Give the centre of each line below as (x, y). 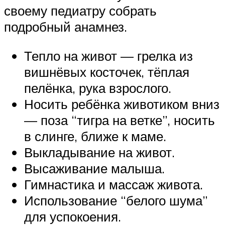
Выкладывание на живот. (99, 152)
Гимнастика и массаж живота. (114, 184)
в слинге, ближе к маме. (95, 136)
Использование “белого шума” (116, 200)
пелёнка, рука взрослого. (98, 88)
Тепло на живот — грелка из (108, 55)
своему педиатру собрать (80, 10)
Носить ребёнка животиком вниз (122, 104)
